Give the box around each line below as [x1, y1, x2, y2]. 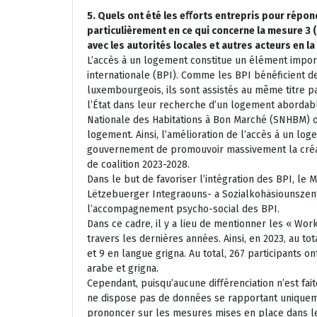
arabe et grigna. [87, 262, 158, 275]
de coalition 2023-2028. [87, 158, 190, 171]
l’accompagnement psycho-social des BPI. [87, 202, 279, 215]
